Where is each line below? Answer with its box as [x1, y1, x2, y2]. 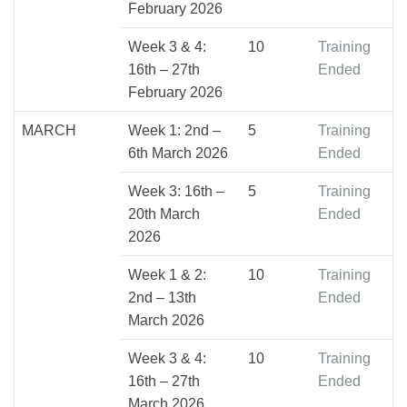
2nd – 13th [128, 289, 196, 305]
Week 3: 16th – [128, 183, 224, 199]
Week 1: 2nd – [128, 122, 221, 138]
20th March [128, 205, 200, 222]
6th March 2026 [128, 144, 228, 161]
